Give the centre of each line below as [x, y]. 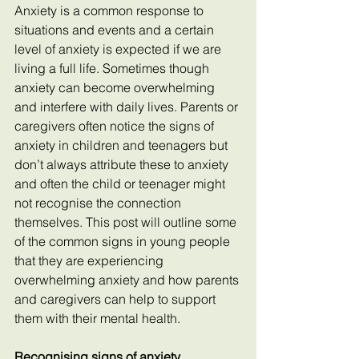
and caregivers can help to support [117, 299]
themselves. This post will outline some [127, 222]
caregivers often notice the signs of [116, 126]
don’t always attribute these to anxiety [123, 164]
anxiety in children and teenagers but [123, 145]
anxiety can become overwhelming [116, 87]
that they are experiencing [91, 260]
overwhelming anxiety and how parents [128, 280]
